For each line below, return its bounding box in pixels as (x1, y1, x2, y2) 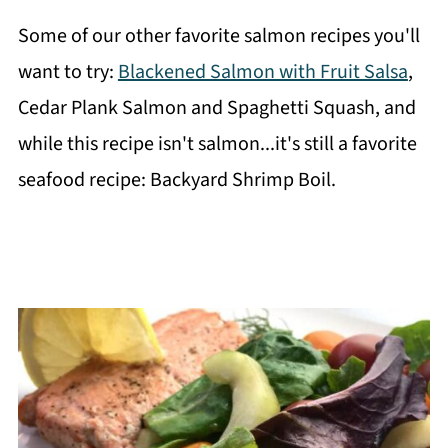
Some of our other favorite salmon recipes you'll (17, 22, 420, 50)
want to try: (17, 58, 118, 86)
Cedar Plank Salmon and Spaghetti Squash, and (17, 94, 416, 122)
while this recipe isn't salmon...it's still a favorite (17, 130, 417, 158)
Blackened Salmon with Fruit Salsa (117, 58, 408, 86)
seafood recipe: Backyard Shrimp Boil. (17, 166, 336, 194)
